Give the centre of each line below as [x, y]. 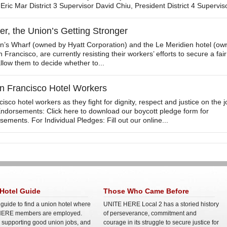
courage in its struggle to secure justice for [161, 222]
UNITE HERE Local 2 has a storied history [161, 204]
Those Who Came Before [146, 191]
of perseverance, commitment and [150, 213]
